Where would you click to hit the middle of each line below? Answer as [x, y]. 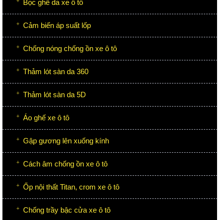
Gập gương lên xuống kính [66, 140]
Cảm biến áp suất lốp [57, 25]
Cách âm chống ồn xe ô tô [65, 164]
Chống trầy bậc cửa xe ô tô [67, 210]
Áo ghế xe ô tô [46, 117]
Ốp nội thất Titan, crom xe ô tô [71, 187]
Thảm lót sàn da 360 [56, 71]
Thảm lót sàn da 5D [55, 94]
